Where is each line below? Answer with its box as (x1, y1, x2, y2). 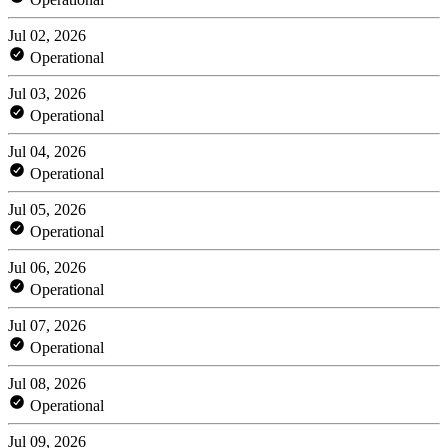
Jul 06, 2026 (8, 258, 86, 276)
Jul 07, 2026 (8, 316, 86, 334)
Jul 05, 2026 (8, 200, 86, 218)
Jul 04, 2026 (8, 142, 86, 160)
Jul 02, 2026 (8, 26, 86, 44)
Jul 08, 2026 (8, 374, 86, 392)
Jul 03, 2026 (8, 84, 86, 102)
